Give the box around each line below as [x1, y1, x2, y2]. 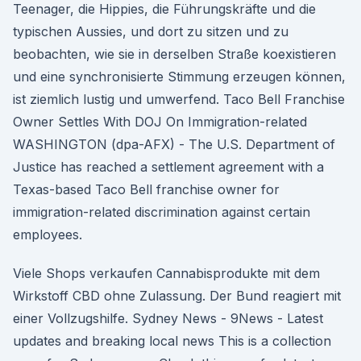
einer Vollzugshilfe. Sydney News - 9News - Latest [13, 310, 323, 326]
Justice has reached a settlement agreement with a [13, 159, 324, 175]
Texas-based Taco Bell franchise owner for [13, 181, 280, 197]
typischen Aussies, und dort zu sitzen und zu [13, 23, 288, 39]
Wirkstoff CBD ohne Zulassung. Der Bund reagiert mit [13, 288, 341, 304]
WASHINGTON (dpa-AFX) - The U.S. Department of [13, 136, 335, 152]
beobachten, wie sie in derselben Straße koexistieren [13, 46, 336, 62]
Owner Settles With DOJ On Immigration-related [13, 114, 307, 130]
